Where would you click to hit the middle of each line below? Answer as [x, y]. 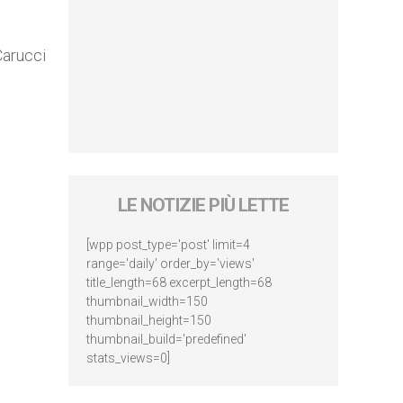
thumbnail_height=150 [149, 320]
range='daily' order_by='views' [170, 264]
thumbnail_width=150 [147, 301]
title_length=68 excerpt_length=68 [179, 282]
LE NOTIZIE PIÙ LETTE [203, 205]
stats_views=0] [128, 358]
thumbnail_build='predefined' [166, 339]
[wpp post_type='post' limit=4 [168, 245]
